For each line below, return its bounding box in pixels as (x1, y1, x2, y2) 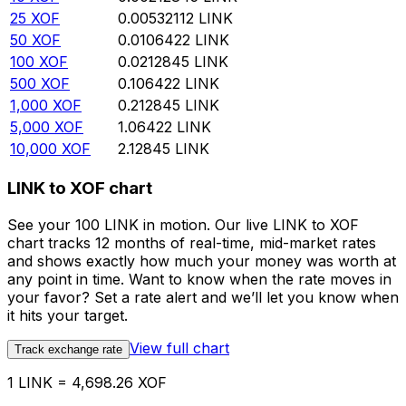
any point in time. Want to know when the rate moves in (7, 269, 391, 288)
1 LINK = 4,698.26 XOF (7, 372, 167, 391)
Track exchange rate (14, 342, 122, 356)
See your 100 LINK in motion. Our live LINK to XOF (7, 215, 359, 234)
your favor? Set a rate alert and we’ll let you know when (7, 287, 399, 306)
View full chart (130, 338, 229, 357)
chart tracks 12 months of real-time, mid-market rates (7, 233, 376, 252)
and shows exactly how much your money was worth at (7, 251, 396, 270)
